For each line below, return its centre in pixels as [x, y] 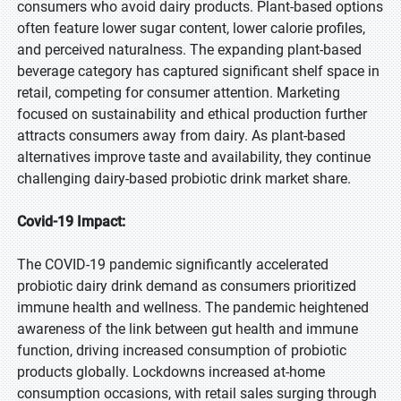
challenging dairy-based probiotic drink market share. [184, 179]
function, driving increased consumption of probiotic [182, 350]
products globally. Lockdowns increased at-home [171, 372]
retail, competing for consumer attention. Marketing [179, 93]
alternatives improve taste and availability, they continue [194, 157]
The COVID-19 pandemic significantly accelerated [173, 264]
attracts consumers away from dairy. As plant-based [181, 136]
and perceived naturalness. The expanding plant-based [189, 50]
